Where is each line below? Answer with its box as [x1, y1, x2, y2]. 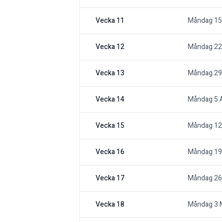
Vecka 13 [96, 68, 124, 79]
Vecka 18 [96, 199, 124, 210]
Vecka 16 [96, 147, 124, 158]
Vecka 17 [96, 173, 124, 184]
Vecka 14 [96, 94, 124, 105]
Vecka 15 [96, 120, 124, 131]
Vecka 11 [96, 15, 124, 26]
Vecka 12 [96, 42, 124, 53]
